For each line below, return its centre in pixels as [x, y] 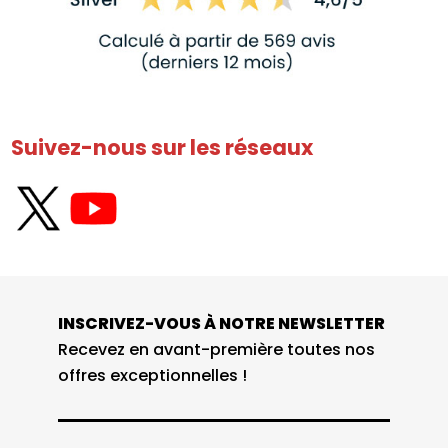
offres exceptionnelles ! [152, 376]
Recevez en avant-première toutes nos [216, 350]
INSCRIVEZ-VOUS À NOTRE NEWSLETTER [221, 324]
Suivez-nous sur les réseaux [162, 147]
